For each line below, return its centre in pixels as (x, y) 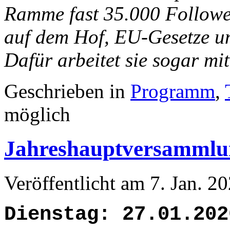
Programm (173, 91)
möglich (37, 114)
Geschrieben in (67, 91)
